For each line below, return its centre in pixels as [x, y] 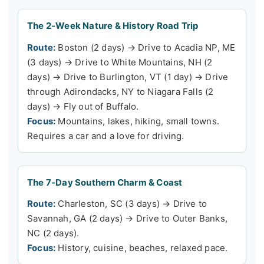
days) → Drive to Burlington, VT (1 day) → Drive [128, 77]
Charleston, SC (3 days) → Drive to [131, 204]
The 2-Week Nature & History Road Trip [113, 26]
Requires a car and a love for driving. [106, 136]
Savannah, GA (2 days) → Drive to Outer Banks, [128, 219]
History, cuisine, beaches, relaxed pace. [142, 248]
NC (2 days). [53, 233]
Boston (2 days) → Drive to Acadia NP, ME [146, 47]
